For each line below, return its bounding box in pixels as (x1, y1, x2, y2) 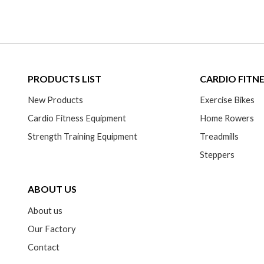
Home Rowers (200, 113, 255, 124)
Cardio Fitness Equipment (27, 113, 126, 124)
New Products (27, 95, 83, 105)
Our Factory (27, 223, 76, 234)
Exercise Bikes (200, 95, 255, 105)
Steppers (200, 150, 235, 160)
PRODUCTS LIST (27, 73, 101, 85)
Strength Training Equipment (27, 131, 137, 142)
